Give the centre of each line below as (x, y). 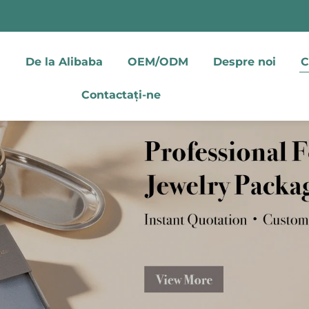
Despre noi (245, 62)
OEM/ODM (158, 62)
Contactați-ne (121, 95)
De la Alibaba (64, 62)
